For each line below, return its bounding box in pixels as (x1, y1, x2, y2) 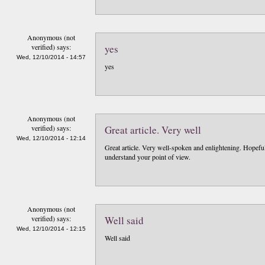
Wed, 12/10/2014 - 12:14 (16, 135, 86, 141)
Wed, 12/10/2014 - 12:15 (16, 225, 86, 232)
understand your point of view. (105, 152, 190, 161)
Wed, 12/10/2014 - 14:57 (16, 54, 86, 60)
